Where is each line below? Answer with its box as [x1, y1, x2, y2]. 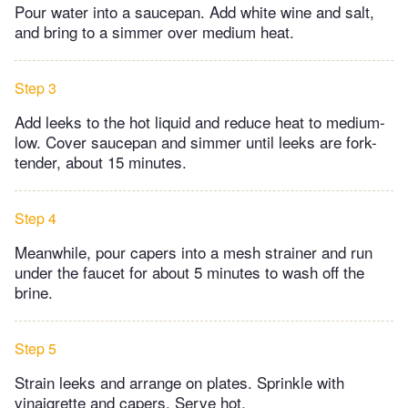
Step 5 [15, 337, 56, 359]
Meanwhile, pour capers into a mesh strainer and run [15, 240, 372, 263]
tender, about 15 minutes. [15, 149, 187, 173]
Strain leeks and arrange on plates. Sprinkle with [15, 370, 344, 393]
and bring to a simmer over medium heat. [15, 19, 294, 43]
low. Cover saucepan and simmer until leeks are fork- [15, 129, 377, 153]
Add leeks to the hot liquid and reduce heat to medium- [15, 109, 385, 133]
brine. [15, 280, 53, 303]
